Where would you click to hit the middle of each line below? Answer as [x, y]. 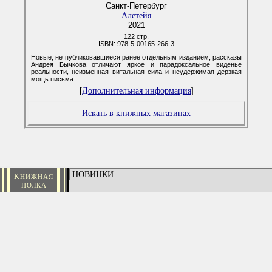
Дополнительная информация [136, 90]
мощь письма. [53, 79]
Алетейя [136, 15]
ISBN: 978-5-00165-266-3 [136, 44]
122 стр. [136, 36]
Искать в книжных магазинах [136, 113]
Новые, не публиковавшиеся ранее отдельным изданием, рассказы [136, 57]
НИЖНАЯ [37, 177]
